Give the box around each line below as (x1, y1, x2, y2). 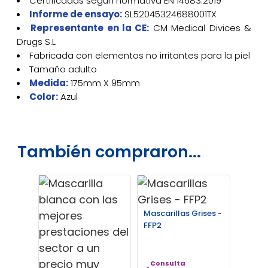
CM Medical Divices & (153, 21, 252, 34)
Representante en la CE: (31, 21, 150, 34)
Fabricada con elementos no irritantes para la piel (29, 48, 250, 62)
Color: (29, 90, 58, 103)
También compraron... (17, 140, 201, 163)
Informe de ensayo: (29, 7, 122, 20)
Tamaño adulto (29, 62, 97, 75)
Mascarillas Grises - (144, 207, 223, 219)
